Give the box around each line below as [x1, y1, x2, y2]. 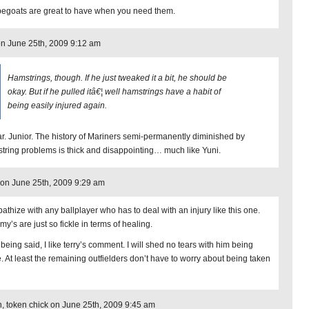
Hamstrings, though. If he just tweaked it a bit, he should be [8, 73, 227, 83]
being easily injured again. [8, 101, 107, 110]
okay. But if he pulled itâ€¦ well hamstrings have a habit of [8, 87, 221, 97]
